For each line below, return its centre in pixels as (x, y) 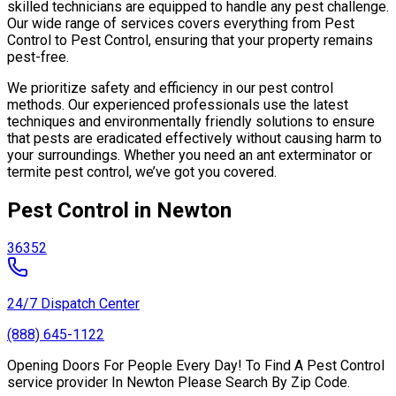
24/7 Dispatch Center (73, 304)
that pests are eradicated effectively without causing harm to (194, 138)
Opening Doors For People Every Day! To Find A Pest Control (196, 366)
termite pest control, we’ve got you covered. (142, 171)
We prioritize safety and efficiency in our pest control (170, 88)
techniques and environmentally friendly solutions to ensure (191, 121)
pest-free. (38, 57)
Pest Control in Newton (119, 210)
